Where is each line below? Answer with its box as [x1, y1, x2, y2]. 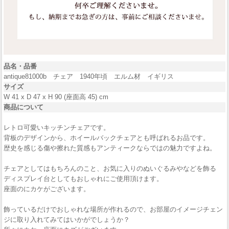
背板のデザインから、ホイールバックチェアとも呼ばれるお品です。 [4, 133, 210, 142]
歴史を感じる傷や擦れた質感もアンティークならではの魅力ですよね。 [4, 144, 216, 152]
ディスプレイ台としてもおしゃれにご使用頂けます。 [4, 174, 163, 182]
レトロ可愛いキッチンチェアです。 [4, 123, 110, 131]
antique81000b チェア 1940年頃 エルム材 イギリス [4, 72, 174, 80]
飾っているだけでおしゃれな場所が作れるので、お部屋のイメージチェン [4, 205, 223, 213]
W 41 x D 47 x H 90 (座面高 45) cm [4, 93, 108, 101]
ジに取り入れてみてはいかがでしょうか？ [4, 215, 130, 223]
